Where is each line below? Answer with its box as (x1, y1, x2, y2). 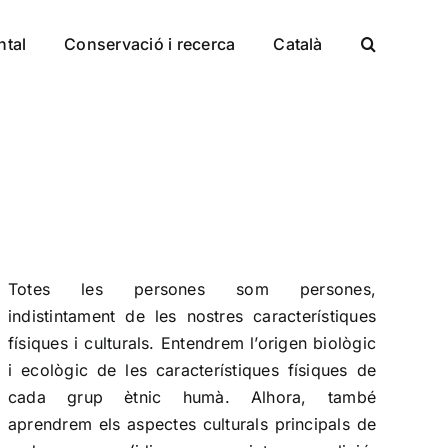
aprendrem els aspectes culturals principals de (7, 414, 377, 434)
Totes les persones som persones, (7, 279, 377, 299)
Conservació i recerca (64, 33, 236, 54)
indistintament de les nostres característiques (7, 306, 377, 326)
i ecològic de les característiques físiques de (7, 360, 377, 380)
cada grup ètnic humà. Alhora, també (7, 387, 377, 407)
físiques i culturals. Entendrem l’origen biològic (7, 333, 377, 353)
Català (273, 33, 323, 54)
